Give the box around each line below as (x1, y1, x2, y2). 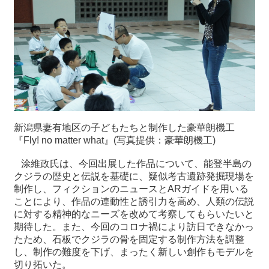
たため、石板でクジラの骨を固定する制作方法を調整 (14, 234, 244, 245)
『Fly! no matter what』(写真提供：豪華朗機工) (14, 135, 216, 146)
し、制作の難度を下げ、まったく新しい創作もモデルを (14, 247, 254, 258)
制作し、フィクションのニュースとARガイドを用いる (14, 184, 249, 195)
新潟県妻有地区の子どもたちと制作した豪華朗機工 (14, 122, 235, 133)
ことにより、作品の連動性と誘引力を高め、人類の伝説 (14, 196, 254, 207)
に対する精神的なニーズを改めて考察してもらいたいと (14, 209, 254, 220)
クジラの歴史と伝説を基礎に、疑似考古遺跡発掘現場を (14, 171, 254, 182)
